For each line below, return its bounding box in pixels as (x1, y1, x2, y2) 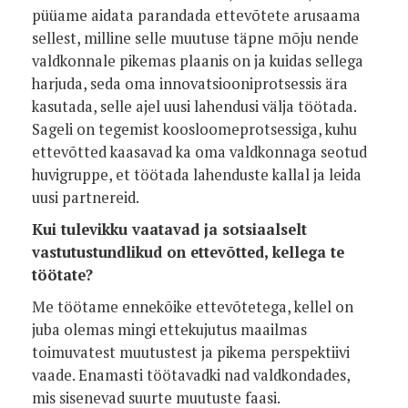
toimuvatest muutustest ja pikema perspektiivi (32, 342, 350, 362)
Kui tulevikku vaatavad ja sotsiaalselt (32, 219, 307, 240)
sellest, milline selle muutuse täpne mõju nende (32, 28, 359, 48)
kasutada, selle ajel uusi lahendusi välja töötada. (32, 97, 356, 117)
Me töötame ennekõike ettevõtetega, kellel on (32, 297, 353, 317)
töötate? (32, 265, 93, 285)
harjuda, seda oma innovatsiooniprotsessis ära (32, 74, 348, 94)
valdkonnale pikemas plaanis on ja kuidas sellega (32, 51, 363, 71)
